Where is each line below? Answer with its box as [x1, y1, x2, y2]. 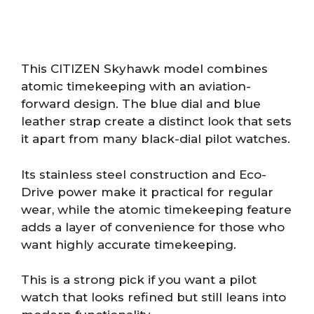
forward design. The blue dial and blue [21, 97, 261, 111]
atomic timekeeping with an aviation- [21, 79, 251, 94]
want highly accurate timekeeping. [21, 237, 236, 252]
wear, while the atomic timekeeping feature [21, 202, 292, 217]
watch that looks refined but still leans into [21, 290, 286, 305]
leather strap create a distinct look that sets [21, 114, 292, 129]
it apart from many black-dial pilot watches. [21, 132, 290, 146]
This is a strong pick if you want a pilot [21, 273, 257, 287]
